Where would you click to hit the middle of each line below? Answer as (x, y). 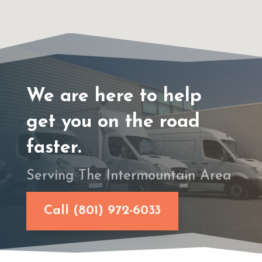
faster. (54, 148)
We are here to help (114, 96)
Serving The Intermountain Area (128, 176)
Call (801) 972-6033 (102, 211)
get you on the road (113, 122)
